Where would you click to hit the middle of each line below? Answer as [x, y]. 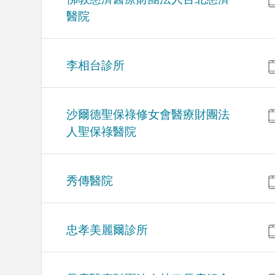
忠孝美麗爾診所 [107, 230]
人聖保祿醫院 [102, 132]
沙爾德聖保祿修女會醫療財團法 [148, 115]
